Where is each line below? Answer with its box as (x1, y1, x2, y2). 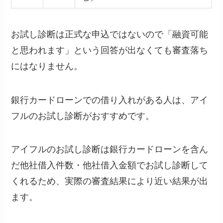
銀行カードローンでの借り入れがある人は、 (11, 95, 191, 105)
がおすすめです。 (83, 111, 155, 121)
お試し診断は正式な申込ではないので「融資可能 (11, 29, 209, 39)
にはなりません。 (11, 61, 83, 71)
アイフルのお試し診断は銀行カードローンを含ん (11, 144, 209, 155)
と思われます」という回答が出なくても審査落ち (11, 45, 209, 55)
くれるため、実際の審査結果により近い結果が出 (11, 176, 209, 187)
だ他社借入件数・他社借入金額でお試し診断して (11, 160, 209, 171)
